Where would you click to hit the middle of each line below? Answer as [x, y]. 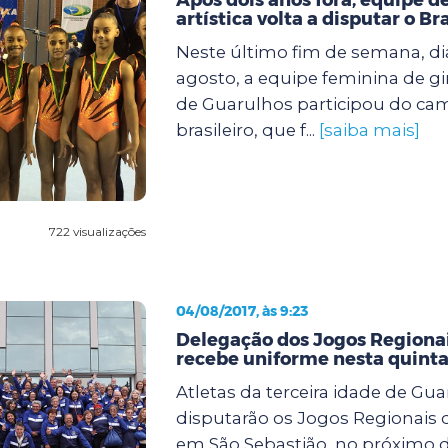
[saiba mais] [369, 129]
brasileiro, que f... [247, 129]
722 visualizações [97, 231]
